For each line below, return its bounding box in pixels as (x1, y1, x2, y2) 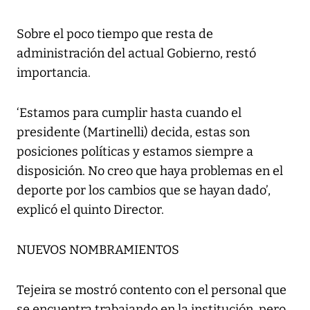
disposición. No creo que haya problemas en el (17, 163, 283, 179)
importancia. (17, 65, 91, 81)
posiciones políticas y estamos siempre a (17, 144, 253, 160)
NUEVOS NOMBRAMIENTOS (17, 242, 179, 258)
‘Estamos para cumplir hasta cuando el (17, 105, 241, 121)
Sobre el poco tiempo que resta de (17, 26, 213, 42)
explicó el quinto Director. (17, 202, 164, 218)
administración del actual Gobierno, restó (17, 46, 256, 62)
